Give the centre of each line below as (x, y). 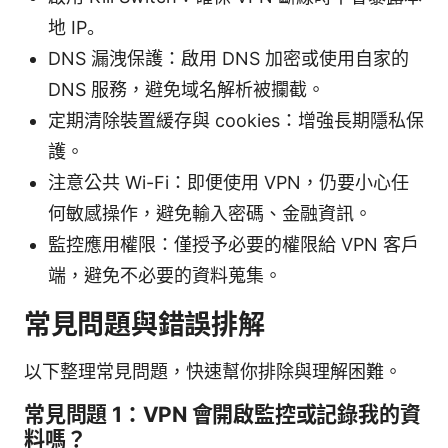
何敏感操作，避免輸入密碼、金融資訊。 (210, 213)
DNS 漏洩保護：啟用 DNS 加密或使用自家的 (228, 58)
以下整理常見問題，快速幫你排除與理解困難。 (213, 371)
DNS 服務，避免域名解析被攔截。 (186, 89)
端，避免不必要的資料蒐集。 (165, 275)
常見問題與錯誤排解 (144, 324)
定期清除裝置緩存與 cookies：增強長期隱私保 (236, 120)
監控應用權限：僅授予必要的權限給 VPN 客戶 (233, 244)
